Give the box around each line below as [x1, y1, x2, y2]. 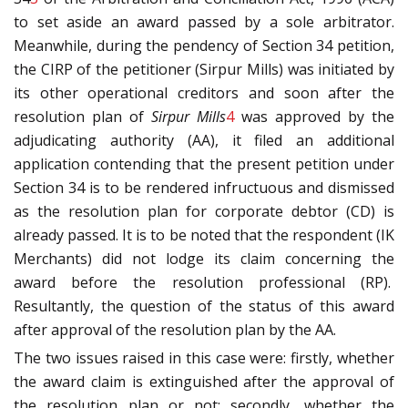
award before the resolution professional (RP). [14, 272, 394, 293]
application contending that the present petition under [14, 154, 394, 175]
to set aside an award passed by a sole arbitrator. [14, 12, 394, 33]
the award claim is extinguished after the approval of [14, 372, 394, 393]
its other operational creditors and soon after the [14, 83, 394, 104]
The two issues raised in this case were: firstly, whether [14, 348, 394, 369]
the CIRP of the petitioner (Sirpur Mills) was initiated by [14, 59, 394, 80]
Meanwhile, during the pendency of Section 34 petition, [14, 36, 394, 56]
